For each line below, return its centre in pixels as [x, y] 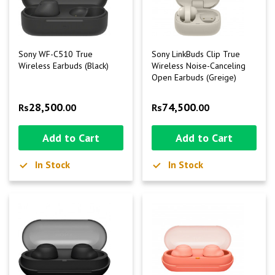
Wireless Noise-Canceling [199, 66]
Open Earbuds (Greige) [194, 77]
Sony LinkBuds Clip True [196, 54]
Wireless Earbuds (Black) [64, 66]
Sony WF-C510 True [56, 54]
